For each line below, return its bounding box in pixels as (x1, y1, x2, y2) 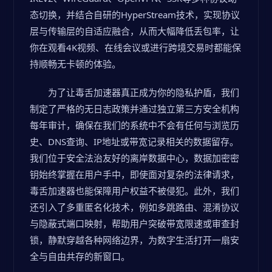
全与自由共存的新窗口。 (30, 250, 130, 262)
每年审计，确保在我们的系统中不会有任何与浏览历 (30, 119, 239, 131)
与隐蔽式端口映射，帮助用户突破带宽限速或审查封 (30, 217, 239, 229)
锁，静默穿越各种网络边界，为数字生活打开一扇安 (30, 234, 239, 246)
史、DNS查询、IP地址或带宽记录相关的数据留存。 (30, 135, 239, 148)
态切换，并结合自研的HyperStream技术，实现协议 (30, 8, 240, 21)
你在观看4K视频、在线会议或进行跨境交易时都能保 (30, 41, 241, 53)
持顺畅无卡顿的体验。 (30, 58, 121, 70)
